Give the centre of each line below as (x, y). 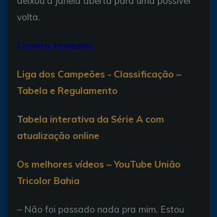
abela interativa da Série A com (93, 119)
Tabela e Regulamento (67, 90)
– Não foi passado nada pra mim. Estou (101, 209)
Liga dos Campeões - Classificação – (99, 74)
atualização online (58, 135)
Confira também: (55, 45)
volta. (29, 17)
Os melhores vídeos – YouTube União (99, 164)
